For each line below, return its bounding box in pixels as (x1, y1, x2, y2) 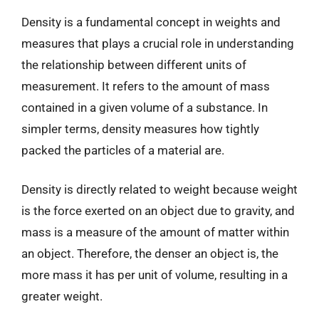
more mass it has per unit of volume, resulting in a (21, 268, 288, 282)
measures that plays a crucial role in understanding (21, 36, 294, 51)
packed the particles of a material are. (21, 142, 224, 157)
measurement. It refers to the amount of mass (21, 78, 270, 93)
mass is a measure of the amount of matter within (21, 225, 289, 239)
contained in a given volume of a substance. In (21, 100, 268, 115)
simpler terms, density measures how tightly (21, 121, 259, 136)
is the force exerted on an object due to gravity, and (21, 204, 295, 218)
